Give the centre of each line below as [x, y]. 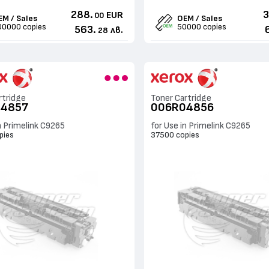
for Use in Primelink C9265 [200, 126]
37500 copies [175, 135]
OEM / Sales [200, 18]
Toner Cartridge [181, 98]
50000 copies [202, 27]
